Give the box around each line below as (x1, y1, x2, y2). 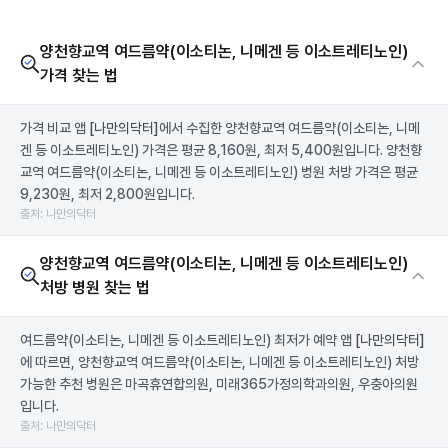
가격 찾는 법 (40, 66, 118, 85)
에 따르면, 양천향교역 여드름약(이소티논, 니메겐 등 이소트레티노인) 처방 (20, 354, 419, 370)
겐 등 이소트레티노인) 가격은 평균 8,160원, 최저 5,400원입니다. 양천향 (20, 142, 422, 158)
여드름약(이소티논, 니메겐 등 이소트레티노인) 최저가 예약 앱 (20, 332, 355, 348)
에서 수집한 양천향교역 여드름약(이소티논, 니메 (159, 120, 420, 136)
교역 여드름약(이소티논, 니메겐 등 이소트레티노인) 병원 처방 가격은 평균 (20, 164, 418, 180)
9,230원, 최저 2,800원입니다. (20, 186, 195, 202)
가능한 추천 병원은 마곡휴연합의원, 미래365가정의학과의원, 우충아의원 (20, 376, 418, 392)
